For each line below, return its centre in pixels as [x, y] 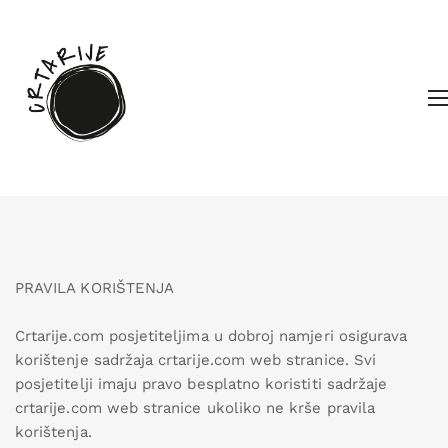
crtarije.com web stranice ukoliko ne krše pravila [195, 408]
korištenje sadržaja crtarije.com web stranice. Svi [195, 360]
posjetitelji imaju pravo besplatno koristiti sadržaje [201, 384]
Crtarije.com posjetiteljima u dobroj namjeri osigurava [211, 336]
